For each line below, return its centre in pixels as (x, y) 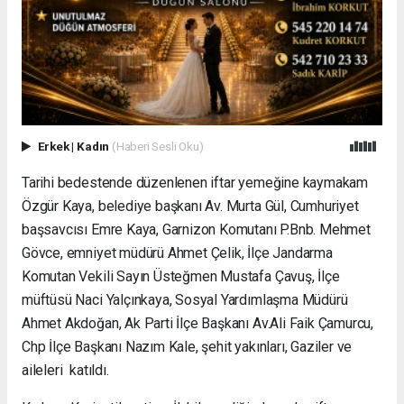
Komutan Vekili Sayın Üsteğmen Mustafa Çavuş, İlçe (181, 277)
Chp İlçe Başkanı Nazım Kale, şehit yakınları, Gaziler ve (187, 347)
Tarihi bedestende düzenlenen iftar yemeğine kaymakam (195, 183)
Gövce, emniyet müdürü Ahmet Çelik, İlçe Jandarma (177, 253)
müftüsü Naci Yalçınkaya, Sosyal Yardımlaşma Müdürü (185, 300)
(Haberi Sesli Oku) (157, 147)
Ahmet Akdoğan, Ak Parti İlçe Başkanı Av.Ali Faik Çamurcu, (198, 324)
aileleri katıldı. (65, 371)
